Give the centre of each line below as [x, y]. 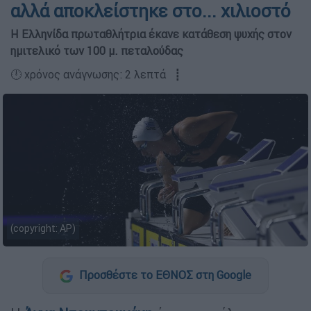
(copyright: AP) [43, 229]
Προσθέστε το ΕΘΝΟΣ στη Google [164, 275]
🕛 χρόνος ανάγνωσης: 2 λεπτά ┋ [96, 75]
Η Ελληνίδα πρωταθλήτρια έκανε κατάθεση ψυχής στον [151, 34]
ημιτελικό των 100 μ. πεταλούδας [97, 51]
